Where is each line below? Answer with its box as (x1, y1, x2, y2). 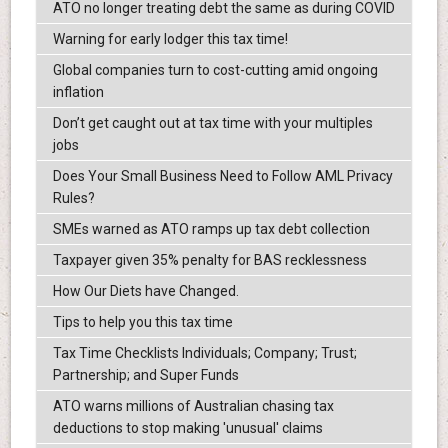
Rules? (52, 190, 95, 207)
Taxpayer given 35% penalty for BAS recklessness (52, 252, 367, 269)
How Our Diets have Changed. (52, 283, 239, 300)
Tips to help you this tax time (52, 314, 233, 331)
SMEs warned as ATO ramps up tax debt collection (52, 221, 370, 238)
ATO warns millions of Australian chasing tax (52, 398, 334, 415)
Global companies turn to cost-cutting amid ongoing (52, 62, 378, 79)
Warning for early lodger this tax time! (52, 31, 288, 48)
